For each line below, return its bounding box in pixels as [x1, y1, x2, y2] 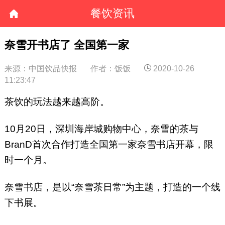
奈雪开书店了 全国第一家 [4, 38, 129, 51]
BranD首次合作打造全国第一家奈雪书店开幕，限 [4, 139, 213, 150]
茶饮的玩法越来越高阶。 [4, 96, 109, 107]
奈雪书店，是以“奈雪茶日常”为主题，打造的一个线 [4, 182, 220, 193]
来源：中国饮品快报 [4, 64, 77, 73]
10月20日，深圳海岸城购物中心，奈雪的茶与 [4, 124, 198, 135]
